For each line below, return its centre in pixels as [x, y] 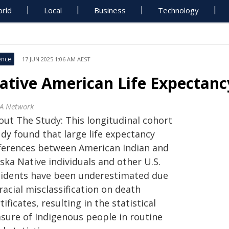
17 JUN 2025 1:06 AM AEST [56, 59]
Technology [179, 10]
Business [110, 10]
